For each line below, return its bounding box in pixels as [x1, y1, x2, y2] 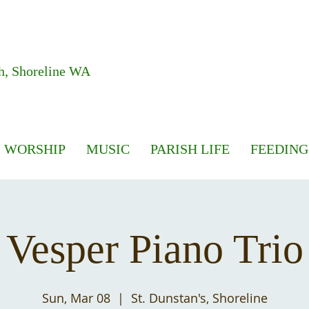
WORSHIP [4, 141, 66, 157]
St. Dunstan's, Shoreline [130, 290, 268, 306]
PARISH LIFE [150, 141, 230, 157]
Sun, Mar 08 [41, 290, 110, 306]
